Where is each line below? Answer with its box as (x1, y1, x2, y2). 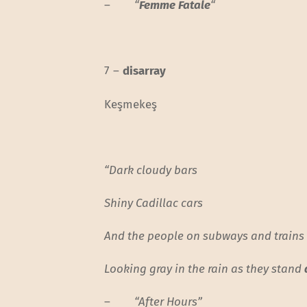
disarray (123, 64, 167, 79)
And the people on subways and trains (104, 228, 305, 243)
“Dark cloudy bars (104, 162, 198, 177)
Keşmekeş (104, 97, 158, 112)
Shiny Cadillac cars (104, 195, 204, 210)
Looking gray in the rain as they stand (104, 262, 305, 277)
